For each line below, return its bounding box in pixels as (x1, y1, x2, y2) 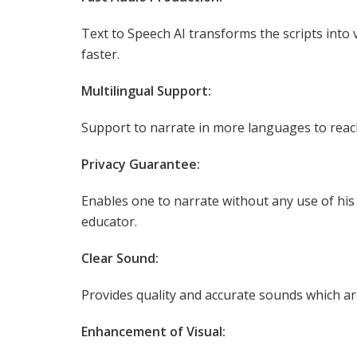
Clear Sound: (81, 249, 159, 267)
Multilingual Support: (81, 81, 211, 100)
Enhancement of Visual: (81, 322, 226, 340)
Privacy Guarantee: (81, 155, 200, 173)
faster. (81, 45, 120, 63)
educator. (81, 212, 137, 230)
